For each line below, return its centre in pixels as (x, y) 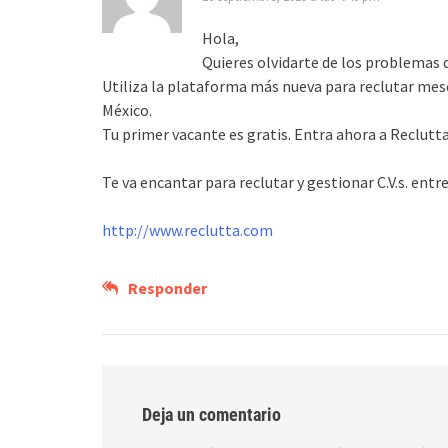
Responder (167, 287)
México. (127, 109)
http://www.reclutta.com (187, 229)
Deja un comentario (211, 414)
